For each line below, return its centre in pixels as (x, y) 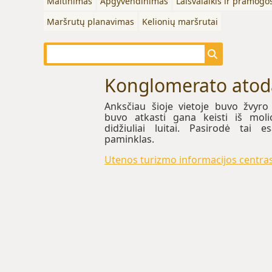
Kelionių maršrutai (180, 22)
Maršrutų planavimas (90, 22)
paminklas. (129, 139)
